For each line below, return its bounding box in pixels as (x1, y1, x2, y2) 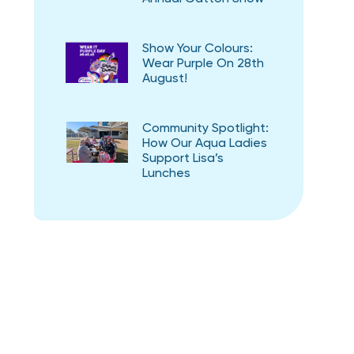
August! (141, 73, 187, 86)
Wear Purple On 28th (141, 58, 264, 71)
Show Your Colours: (141, 43, 253, 56)
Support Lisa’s (141, 153, 224, 166)
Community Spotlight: (141, 122, 269, 136)
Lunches (141, 168, 190, 181)
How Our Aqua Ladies (141, 137, 267, 151)
